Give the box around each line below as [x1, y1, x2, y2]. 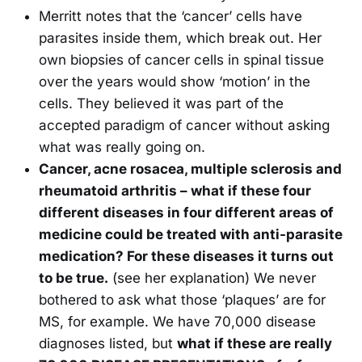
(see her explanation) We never [108, 270, 316, 287]
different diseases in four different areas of [39, 204, 334, 221]
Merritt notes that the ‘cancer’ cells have [39, 8, 302, 25]
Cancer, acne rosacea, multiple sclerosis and [39, 161, 342, 178]
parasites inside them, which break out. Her [39, 30, 322, 47]
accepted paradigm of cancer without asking [39, 117, 330, 134]
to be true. [39, 270, 108, 287]
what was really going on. [39, 139, 205, 156]
